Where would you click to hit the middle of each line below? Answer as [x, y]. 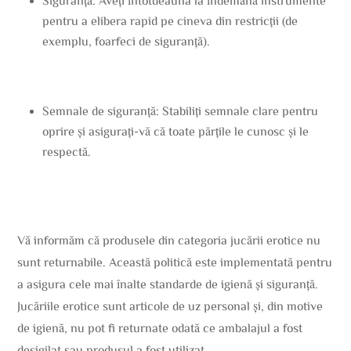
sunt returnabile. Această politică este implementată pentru [175, 262]
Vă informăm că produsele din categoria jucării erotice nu [169, 240]
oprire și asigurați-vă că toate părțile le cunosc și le [176, 131]
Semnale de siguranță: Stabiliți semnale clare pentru [181, 111]
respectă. [67, 152]
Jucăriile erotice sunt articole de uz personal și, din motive [170, 306]
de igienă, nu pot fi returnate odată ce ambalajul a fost [160, 328]
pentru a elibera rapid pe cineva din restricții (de [170, 21]
